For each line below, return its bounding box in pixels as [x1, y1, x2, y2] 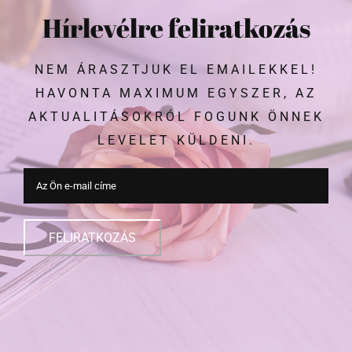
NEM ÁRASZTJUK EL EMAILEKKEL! [35, 61, 317, 77]
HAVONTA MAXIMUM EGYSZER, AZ [35, 85, 317, 101]
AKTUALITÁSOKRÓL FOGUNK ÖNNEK [27, 108, 324, 124]
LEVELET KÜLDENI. [97, 132, 255, 148]
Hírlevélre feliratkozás [42, 9, 310, 46]
